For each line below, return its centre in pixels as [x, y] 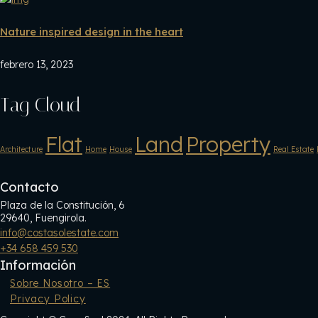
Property [228, 144]
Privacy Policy [48, 298]
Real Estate [294, 149]
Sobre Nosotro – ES [60, 283]
